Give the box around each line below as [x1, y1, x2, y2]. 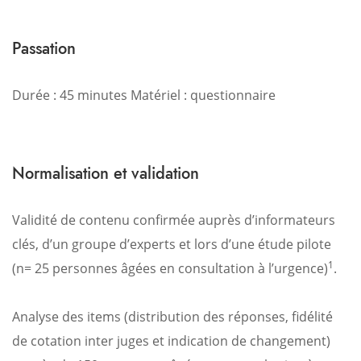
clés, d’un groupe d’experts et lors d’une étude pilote [12, 235, 331, 253]
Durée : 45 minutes [12, 86, 127, 104]
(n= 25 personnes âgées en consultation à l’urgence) [12, 259, 328, 277]
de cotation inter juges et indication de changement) [12, 332, 330, 350]
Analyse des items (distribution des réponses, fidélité [12, 308, 333, 326]
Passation [12, 36, 76, 60]
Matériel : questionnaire [127, 86, 276, 104]
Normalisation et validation [12, 161, 199, 185]
